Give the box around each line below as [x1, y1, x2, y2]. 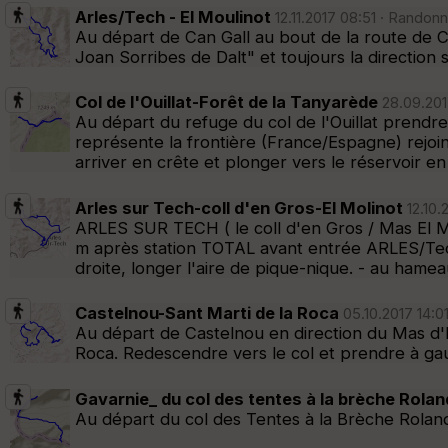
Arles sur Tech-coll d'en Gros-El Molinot [75, 197, 403, 218]
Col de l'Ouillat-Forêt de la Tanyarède [75, 92, 378, 113]
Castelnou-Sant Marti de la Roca [75, 303, 339, 324]
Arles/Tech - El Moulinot [75, 6, 271, 27]
